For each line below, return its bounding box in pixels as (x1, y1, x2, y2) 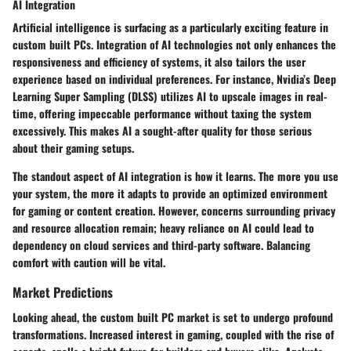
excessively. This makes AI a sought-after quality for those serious (13, 122, 312, 139)
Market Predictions (13, 282, 113, 302)
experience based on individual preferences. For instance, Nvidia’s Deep (13, 71, 336, 88)
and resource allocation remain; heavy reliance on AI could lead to (13, 219, 314, 237)
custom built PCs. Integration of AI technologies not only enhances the (13, 36, 336, 53)
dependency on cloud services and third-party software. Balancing (13, 237, 310, 254)
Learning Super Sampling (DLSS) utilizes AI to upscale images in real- (13, 88, 327, 105)
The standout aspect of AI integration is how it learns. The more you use (13, 168, 338, 185)
